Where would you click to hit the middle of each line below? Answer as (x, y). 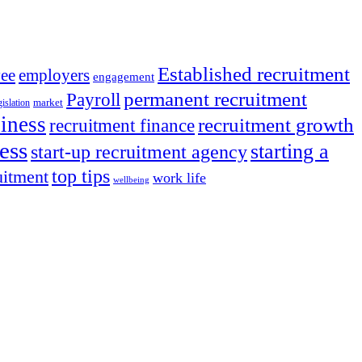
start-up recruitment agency (139, 151)
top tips (81, 176)
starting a (290, 151)
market (48, 102)
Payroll (93, 99)
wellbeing (131, 179)
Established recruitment (254, 74)
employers (54, 75)
